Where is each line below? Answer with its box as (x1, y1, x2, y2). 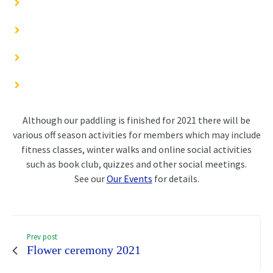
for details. (152, 172, 199, 185)
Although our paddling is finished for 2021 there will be (23, 114, 250, 127)
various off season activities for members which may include (12, 129, 261, 141)
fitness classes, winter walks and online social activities (21, 143, 252, 156)
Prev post (27, 232, 57, 242)
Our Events (106, 172, 152, 185)
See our (74, 172, 107, 185)
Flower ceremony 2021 (27, 243, 141, 257)
